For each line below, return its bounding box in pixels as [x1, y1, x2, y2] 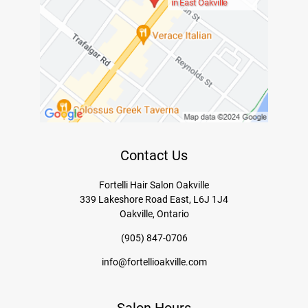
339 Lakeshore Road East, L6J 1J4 [80, 194, 228, 206]
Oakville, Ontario [119, 208, 189, 220]
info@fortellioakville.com [101, 256, 207, 268]
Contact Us [120, 147, 188, 164]
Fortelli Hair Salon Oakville [99, 179, 209, 191]
